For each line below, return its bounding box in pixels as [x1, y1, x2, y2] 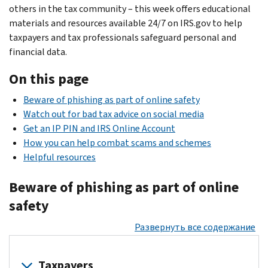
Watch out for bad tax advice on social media [23, 107, 204, 120]
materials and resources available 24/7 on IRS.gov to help [9, 16, 242, 29]
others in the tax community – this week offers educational [9, 2, 251, 15]
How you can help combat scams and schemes [23, 136, 211, 149]
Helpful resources [23, 150, 96, 163]
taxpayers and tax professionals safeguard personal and [9, 31, 236, 44]
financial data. [9, 45, 67, 58]
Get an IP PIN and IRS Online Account [23, 121, 175, 135]
